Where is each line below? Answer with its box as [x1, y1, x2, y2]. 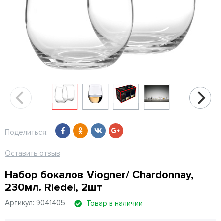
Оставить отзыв [5, 149, 60, 158]
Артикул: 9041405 [5, 198, 65, 208]
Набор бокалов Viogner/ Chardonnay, [5, 168, 194, 182]
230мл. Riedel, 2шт [5, 181, 102, 194]
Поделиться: [5, 128, 48, 137]
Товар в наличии [86, 199, 143, 208]
